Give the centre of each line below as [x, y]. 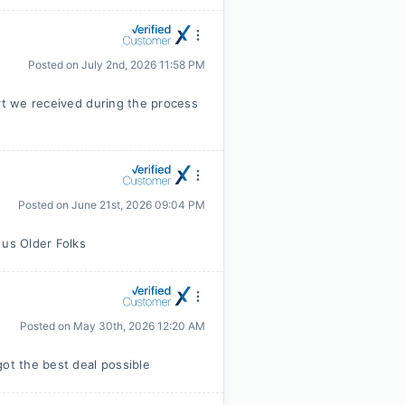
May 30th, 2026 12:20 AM [139, 326]
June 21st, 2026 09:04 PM [138, 205]
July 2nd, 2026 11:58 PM [143, 65]
